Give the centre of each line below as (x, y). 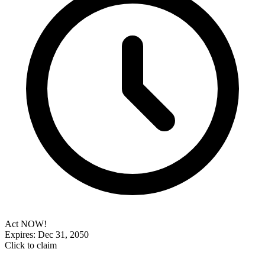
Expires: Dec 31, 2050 (47, 234)
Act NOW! (26, 224)
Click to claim (31, 245)
